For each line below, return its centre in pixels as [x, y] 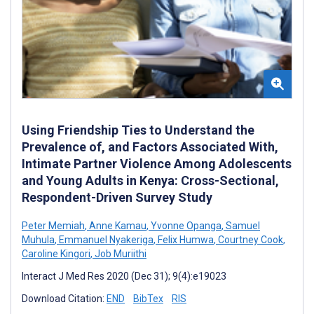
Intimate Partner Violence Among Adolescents [157, 163]
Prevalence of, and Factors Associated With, [150, 146]
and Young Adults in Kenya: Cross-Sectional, [150, 180]
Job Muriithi [120, 253]
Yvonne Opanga [185, 225]
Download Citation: [64, 298]
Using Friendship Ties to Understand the [138, 130]
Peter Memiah [53, 225]
